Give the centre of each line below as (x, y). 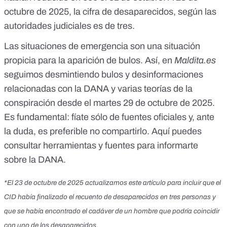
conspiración (30, 103)
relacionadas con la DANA (56, 89)
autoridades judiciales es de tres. (69, 26)
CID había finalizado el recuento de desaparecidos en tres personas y (110, 197)
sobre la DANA (34, 160)
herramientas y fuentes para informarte (121, 146)
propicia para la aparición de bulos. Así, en (89, 61)
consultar (24, 146)
